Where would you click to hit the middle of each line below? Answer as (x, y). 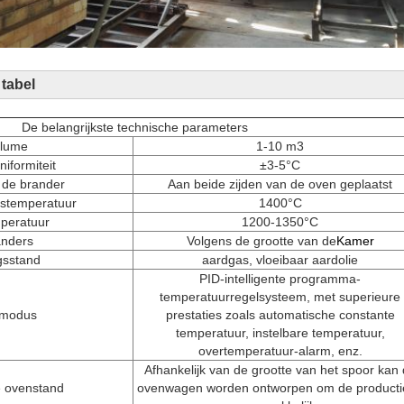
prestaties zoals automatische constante (280, 314)
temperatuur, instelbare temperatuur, (280, 332)
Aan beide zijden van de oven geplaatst (280, 184)
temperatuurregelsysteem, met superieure (280, 296)
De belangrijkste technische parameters (134, 127)
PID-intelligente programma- (280, 278)
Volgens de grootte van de (261, 240)
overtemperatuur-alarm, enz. (280, 350)
